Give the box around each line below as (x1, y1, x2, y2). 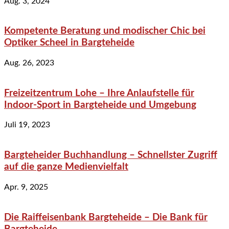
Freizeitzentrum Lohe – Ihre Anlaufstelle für (4, 88, 194, 98)
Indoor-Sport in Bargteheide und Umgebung (4, 100, 196, 110)
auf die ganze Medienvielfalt (4, 162, 128, 172)
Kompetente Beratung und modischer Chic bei (4, 26, 205, 36)
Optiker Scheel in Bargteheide (4, 38, 134, 48)
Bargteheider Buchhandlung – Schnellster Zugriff (4, 150, 217, 161)
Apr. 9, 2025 (4, 182, 48, 191)
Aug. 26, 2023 (4, 58, 54, 67)
